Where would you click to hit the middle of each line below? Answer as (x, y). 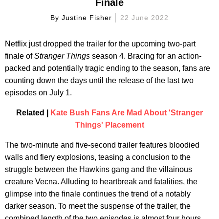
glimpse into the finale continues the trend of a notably (98, 194)
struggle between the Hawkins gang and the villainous (99, 169)
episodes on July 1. (38, 92)
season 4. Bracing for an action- (146, 56)
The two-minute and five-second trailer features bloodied (102, 145)
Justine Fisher (87, 17)
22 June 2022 (144, 17)
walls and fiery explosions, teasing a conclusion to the (98, 157)
